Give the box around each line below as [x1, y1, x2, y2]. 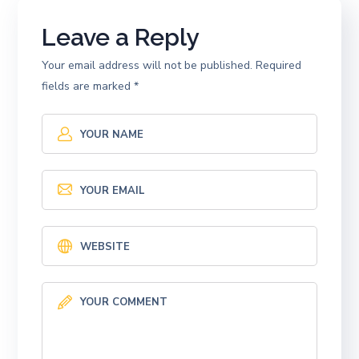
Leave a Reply [42, 22, 200, 51]
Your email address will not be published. [42, 57, 253, 73]
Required [256, 57, 302, 73]
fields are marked [42, 78, 135, 94]
